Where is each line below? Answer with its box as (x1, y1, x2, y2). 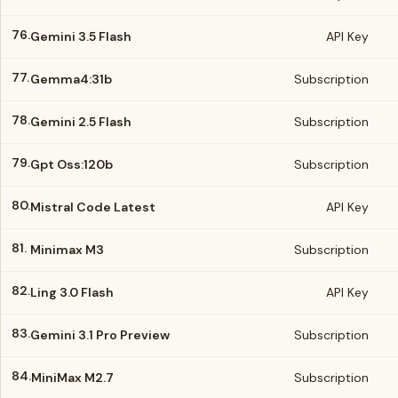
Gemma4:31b (30, 71, 112, 87)
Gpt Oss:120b (30, 156, 113, 172)
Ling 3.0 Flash (30, 284, 114, 300)
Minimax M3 (30, 242, 104, 258)
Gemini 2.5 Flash (30, 114, 131, 130)
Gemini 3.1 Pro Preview (30, 327, 170, 343)
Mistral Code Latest (30, 199, 155, 215)
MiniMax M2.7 (31, 370, 114, 386)
